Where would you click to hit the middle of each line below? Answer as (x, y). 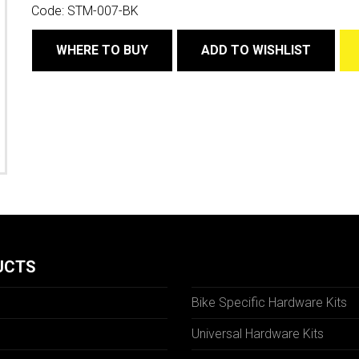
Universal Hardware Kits (258, 334)
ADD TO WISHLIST (256, 50)
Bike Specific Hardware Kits (269, 303)
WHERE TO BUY (102, 50)
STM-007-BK (103, 11)
